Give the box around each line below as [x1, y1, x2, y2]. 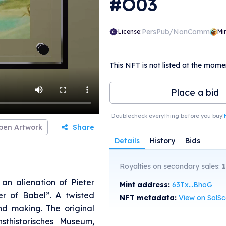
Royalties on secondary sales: [119, 162, 222, 171]
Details [114, 136, 140, 145]
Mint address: [119, 180, 172, 189]
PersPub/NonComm [141, 27, 210, 36]
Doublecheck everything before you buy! [111, 112, 224, 119]
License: [118, 28, 142, 35]
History [149, 136, 175, 145]
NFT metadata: [119, 193, 179, 202]
